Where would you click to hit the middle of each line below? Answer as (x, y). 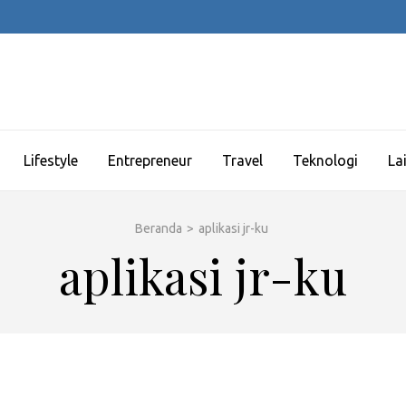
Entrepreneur (150, 160)
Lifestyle (51, 160)
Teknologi (325, 160)
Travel (242, 160)
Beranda (158, 228)
